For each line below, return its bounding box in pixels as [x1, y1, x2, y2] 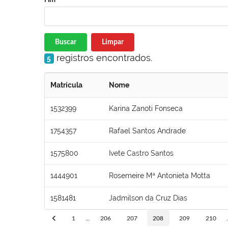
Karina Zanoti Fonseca [109, 104, 183, 112]
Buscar [55, 38, 76, 46]
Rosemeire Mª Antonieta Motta [109, 171, 210, 180]
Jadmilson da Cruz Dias [109, 193, 187, 202]
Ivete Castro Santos [109, 149, 174, 157]
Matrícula [50, 80, 82, 89]
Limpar [101, 38, 124, 46]
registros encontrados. [53, 52, 152, 63]
